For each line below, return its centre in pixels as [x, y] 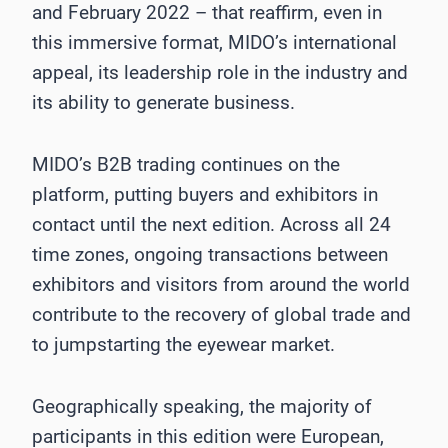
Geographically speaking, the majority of [202, 407]
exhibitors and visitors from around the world [221, 285]
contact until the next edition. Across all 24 [211, 225]
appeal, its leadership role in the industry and [220, 73]
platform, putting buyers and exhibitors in [205, 195]
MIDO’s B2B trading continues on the [186, 165]
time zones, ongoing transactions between [210, 255]
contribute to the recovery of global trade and [221, 315]
